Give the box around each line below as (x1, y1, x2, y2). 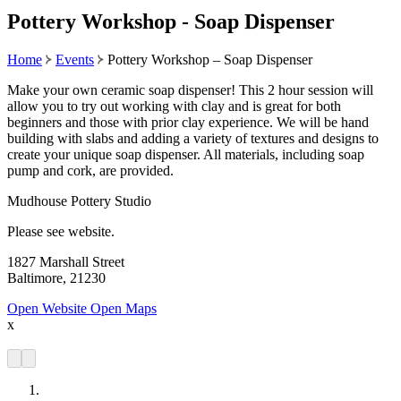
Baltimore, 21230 (7, 269, 106, 286)
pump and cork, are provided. (7, 162, 174, 178)
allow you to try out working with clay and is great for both (7, 98, 341, 114)
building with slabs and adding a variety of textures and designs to (7, 130, 379, 146)
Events (55, 51, 94, 67)
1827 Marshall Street (7, 253, 124, 269)
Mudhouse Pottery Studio (7, 192, 151, 209)
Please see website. (7, 223, 115, 239)
